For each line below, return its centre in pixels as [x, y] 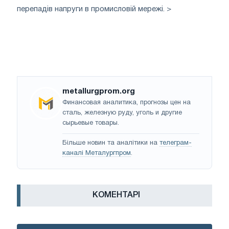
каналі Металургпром [97, 153]
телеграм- [176, 143]
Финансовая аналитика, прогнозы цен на [127, 102]
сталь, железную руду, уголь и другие [122, 113]
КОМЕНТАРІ [116, 195]
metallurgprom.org [99, 91]
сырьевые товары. [91, 123]
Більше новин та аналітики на [111, 143]
